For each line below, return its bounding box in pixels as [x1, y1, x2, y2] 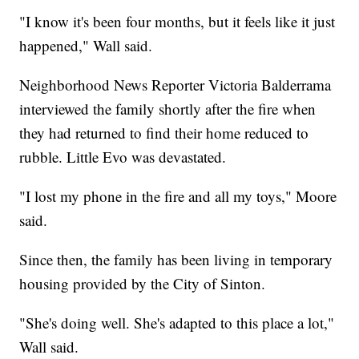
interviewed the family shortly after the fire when [19, 98, 317, 119]
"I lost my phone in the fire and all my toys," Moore [19, 185, 337, 206]
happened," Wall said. [19, 34, 153, 55]
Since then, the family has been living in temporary [19, 248, 333, 269]
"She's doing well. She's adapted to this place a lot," [19, 312, 335, 333]
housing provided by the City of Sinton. [19, 272, 266, 293]
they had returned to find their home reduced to [19, 122, 309, 143]
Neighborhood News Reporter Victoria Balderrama [19, 74, 332, 95]
